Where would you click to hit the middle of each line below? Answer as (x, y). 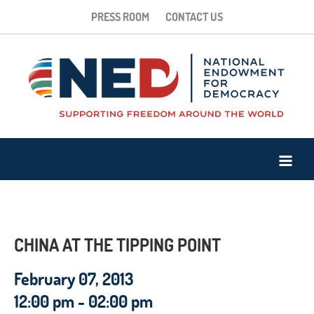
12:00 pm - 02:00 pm (83, 302)
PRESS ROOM (120, 17)
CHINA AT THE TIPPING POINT (117, 245)
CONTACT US (194, 17)
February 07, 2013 (74, 279)
